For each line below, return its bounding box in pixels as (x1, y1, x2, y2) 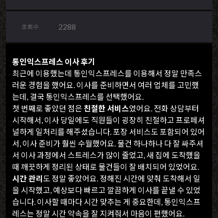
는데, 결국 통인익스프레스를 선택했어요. (12, 92, 144, 101)
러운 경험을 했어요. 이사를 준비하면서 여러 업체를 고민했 (12, 80, 199, 90)
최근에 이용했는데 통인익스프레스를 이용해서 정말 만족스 (12, 69, 202, 78)
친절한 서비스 (84, 104, 129, 113)
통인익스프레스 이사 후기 (12, 57, 95, 66)
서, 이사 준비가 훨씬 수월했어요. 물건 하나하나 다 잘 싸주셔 (12, 139, 203, 148)
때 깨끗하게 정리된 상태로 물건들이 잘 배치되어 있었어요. (12, 162, 199, 171)
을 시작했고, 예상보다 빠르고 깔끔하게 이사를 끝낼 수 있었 (12, 185, 200, 195)
